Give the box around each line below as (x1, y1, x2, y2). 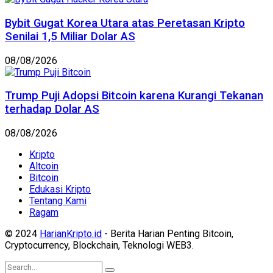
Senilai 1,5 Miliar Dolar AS (5, 30, 135, 44)
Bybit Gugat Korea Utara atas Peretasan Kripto (5, 16, 245, 30)
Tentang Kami (29, 195, 87, 207)
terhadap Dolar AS (5, 102, 99, 116)
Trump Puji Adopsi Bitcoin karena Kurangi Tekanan (5, 89, 263, 103)
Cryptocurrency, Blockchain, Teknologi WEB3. (5, 239, 194, 252)
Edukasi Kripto (29, 183, 91, 196)
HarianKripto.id (40, 228, 102, 240)
